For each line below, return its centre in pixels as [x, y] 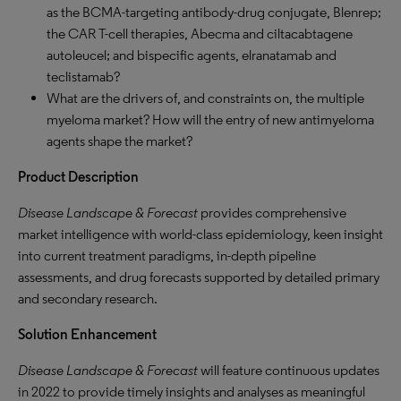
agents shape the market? [119, 141]
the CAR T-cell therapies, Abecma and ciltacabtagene [200, 34]
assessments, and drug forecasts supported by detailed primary [199, 277]
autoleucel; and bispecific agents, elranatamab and [192, 55]
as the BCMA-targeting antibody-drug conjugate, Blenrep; [214, 12]
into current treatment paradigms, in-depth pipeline [167, 256]
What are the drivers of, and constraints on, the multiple [205, 98]
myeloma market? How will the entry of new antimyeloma [210, 119]
